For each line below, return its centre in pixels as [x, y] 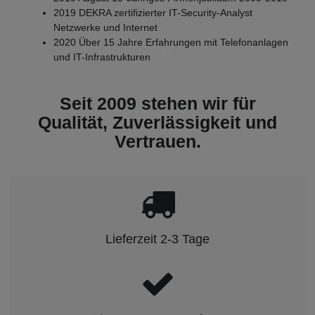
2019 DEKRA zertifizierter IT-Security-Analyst [153, 13]
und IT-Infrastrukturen [102, 57]
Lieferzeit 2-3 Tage [157, 239]
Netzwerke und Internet [105, 28]
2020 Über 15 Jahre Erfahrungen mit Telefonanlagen [171, 43]
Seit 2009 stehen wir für [157, 104]
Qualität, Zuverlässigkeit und [157, 123]
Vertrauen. [157, 142]
